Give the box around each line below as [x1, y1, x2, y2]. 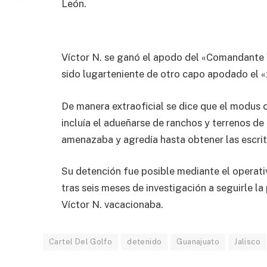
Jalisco [234, 237, 261, 247]
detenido [127, 237, 162, 247]
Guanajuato [176, 237, 220, 247]
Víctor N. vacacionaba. [61, 198, 163, 211]
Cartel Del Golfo [49, 237, 113, 247]
